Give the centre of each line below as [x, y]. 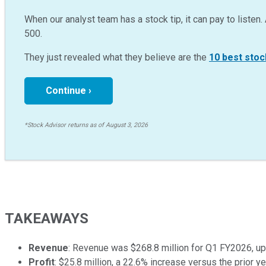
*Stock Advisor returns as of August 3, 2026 [86, 125]
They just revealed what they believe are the [117, 58]
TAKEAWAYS [47, 219]
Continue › [69, 91]
